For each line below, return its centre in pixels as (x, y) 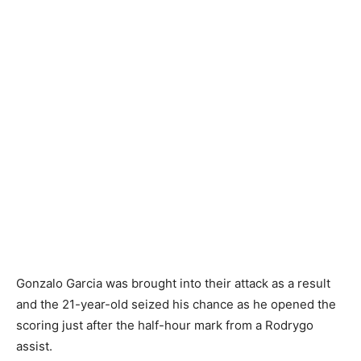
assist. (34, 346)
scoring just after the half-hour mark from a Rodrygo (165, 326)
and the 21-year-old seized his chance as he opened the (176, 305)
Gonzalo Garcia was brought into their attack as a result (173, 284)
